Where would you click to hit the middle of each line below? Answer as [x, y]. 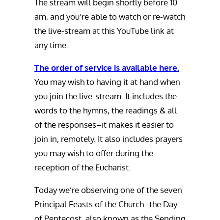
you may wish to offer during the [94, 153]
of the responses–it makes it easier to [104, 124]
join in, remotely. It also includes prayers [109, 139]
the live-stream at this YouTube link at [104, 31]
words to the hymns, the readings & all [106, 110]
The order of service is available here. [107, 68]
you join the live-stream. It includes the [106, 96]
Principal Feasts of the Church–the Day [106, 204]
